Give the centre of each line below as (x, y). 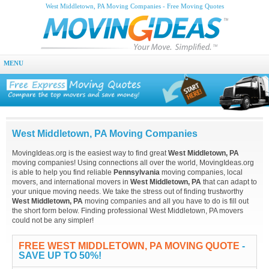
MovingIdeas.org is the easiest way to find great (90, 153)
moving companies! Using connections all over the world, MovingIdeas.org (133, 163)
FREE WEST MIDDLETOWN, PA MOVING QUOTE (129, 246)
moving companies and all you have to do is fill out (166, 201)
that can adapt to (229, 182)
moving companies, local (201, 173)
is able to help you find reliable (63, 173)
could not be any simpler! (53, 221)
